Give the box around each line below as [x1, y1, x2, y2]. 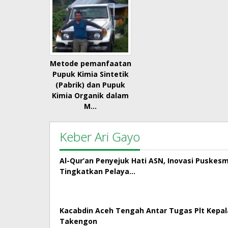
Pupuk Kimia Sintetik [52, 69, 129, 79]
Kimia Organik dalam [52, 91, 129, 101]
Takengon [60, 216, 97, 226]
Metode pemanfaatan [49, 59, 131, 69]
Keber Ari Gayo [60, 128, 140, 146]
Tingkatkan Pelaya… [60, 166, 135, 177]
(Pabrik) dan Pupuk [55, 80, 126, 90]
